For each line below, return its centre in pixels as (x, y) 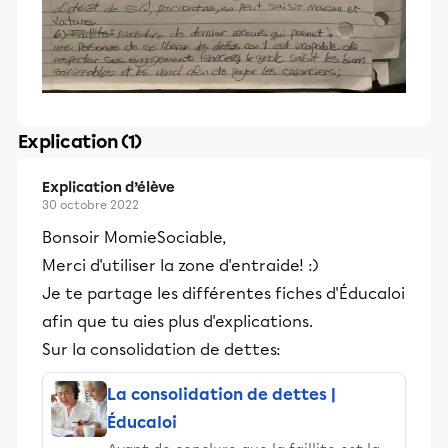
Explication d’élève (108, 188)
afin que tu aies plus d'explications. (177, 322)
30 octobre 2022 (90, 205)
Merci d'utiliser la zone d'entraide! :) (180, 266)
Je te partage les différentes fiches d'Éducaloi (223, 294)
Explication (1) (80, 142)
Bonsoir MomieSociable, (134, 238)
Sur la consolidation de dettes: (161, 350)
